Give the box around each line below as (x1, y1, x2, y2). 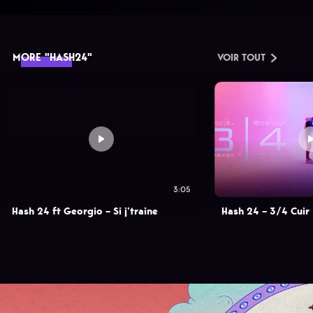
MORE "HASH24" (13, 50, 92, 65)
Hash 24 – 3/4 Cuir (221, 204, 310, 218)
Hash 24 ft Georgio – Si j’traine (12, 204, 159, 218)
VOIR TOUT (217, 51, 265, 65)
